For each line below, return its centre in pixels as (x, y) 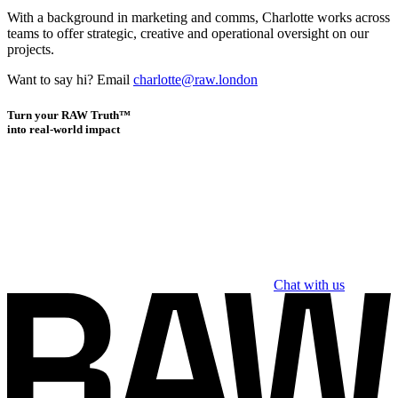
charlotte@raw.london (195, 80)
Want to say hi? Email (70, 80)
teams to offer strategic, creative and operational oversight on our (188, 34)
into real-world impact (64, 129)
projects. (31, 50)
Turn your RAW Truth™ (69, 115)
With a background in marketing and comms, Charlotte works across (199, 18)
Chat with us (309, 284)
